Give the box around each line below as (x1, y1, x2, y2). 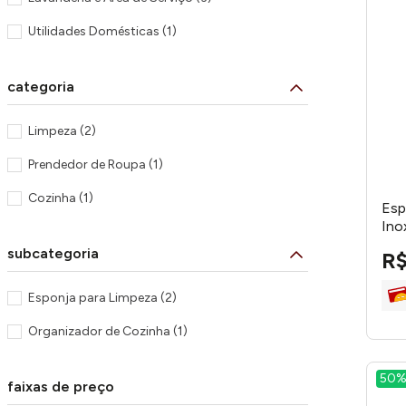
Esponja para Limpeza (27, 290, 158, 305)
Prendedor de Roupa (27, 157, 146, 172)
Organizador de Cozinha (27, 324, 170, 339)
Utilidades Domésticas (27, 24, 159, 39)
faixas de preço (7, 378, 114, 395)
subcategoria (7, 245, 99, 262)
